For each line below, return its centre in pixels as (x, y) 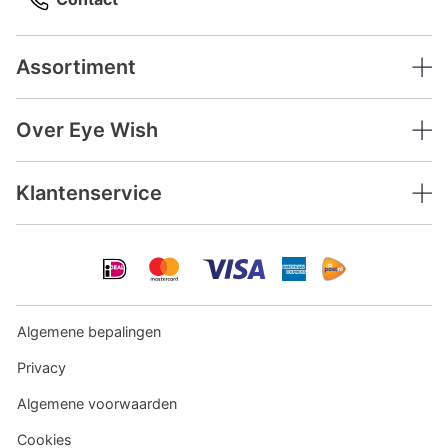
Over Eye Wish (87, 130)
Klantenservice (89, 193)
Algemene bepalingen (89, 331)
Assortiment (76, 67)
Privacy (41, 367)
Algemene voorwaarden (97, 403)
